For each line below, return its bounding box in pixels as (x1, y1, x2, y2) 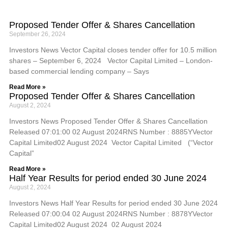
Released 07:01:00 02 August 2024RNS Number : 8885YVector (9, 128, 213, 136)
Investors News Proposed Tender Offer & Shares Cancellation (9, 117, 208, 125)
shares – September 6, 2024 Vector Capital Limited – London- (9, 56, 213, 65)
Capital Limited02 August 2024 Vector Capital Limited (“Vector (9, 138, 213, 147)
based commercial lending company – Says (9, 67, 149, 75)
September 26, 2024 (9, 31, 66, 38)
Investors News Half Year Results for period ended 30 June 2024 (9, 199, 218, 207)
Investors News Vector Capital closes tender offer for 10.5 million (9, 46, 217, 54)
